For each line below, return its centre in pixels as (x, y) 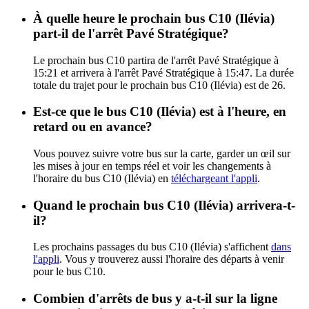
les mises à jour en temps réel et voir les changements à (152, 166)
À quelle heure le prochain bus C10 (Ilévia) (154, 18)
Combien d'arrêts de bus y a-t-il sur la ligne (155, 299)
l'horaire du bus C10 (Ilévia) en (102, 178)
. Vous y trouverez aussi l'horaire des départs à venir (172, 259)
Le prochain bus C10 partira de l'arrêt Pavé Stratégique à (156, 60)
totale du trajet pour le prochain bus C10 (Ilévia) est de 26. (159, 85)
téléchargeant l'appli (214, 178)
